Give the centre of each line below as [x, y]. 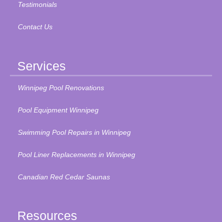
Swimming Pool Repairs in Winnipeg [74, 132]
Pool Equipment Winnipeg [58, 110]
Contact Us [35, 27]
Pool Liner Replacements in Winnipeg [76, 154]
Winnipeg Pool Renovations [61, 87]
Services [42, 66]
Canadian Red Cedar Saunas [64, 177]
